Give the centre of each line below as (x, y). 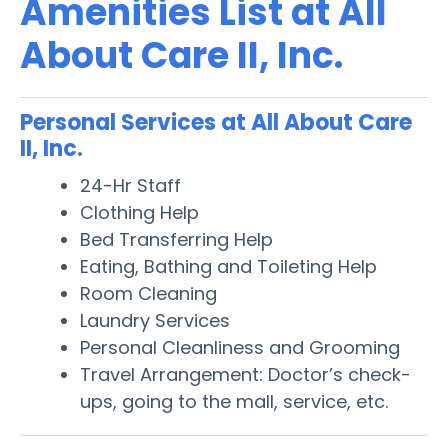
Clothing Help (139, 212)
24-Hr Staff (130, 185)
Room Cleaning (148, 293)
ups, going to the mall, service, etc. (234, 401)
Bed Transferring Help (176, 239)
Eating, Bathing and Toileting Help (228, 266)
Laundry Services (155, 320)
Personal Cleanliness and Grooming (240, 347)
